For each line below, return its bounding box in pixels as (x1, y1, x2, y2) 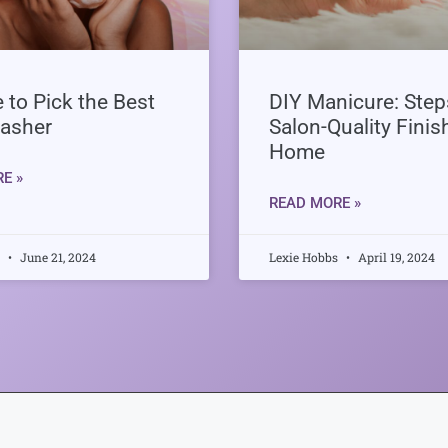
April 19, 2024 (355, 248, 435, 265)
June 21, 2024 (16, 248, 96, 265)
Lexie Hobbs (269, 248, 341, 265)
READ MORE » (269, 193, 361, 212)
